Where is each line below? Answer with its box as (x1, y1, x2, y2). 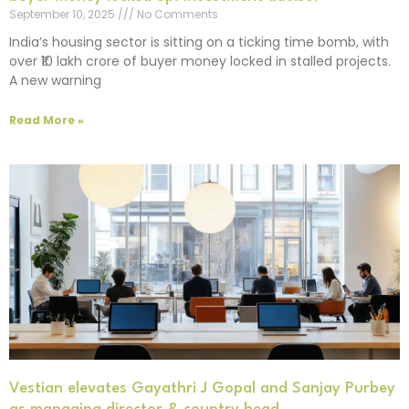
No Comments (134, 6, 218, 23)
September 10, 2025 (9, 6, 118, 23)
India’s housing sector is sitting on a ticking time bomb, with (9, 33, 389, 52)
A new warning (9, 71, 101, 90)
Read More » (9, 111, 84, 128)
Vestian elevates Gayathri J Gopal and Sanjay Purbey (9, 380, 395, 396)
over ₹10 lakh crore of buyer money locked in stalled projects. (9, 52, 391, 71)
